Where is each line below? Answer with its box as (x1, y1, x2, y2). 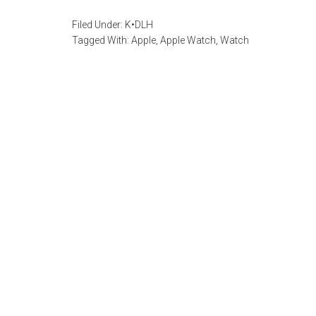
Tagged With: (72, 35, 131, 46)
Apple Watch (160, 35, 216, 46)
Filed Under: (72, 19, 125, 30)
